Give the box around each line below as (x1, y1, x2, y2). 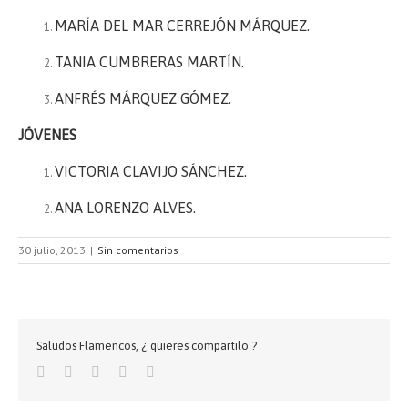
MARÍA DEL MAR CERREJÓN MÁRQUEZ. (55, 17, 310, 34)
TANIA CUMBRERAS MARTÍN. (55, 54, 244, 70)
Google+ (99, 363, 150, 379)
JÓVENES (18, 127, 76, 143)
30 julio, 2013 (18, 243, 86, 257)
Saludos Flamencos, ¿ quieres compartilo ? (36, 339, 257, 352)
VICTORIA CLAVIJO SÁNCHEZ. (55, 163, 247, 179)
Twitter (72, 363, 113, 379)
